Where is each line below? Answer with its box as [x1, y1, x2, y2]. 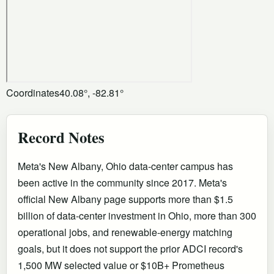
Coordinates [6, 85, 59, 100]
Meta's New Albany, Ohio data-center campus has [18, 158, 233, 173]
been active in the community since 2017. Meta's [18, 175, 227, 190]
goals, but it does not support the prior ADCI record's [18, 241, 243, 256]
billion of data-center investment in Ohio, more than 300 [18, 208, 256, 223]
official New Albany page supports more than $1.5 [18, 191, 233, 206]
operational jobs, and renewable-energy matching [18, 224, 232, 239]
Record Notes [18, 125, 105, 148]
